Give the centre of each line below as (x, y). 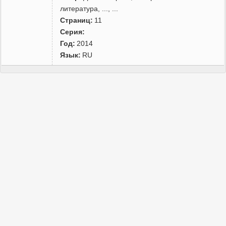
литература (79, 8)
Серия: (73, 32)
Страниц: (77, 20)
